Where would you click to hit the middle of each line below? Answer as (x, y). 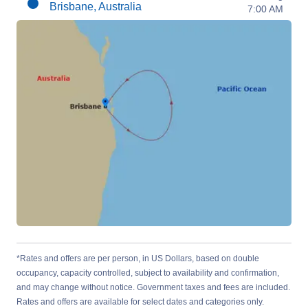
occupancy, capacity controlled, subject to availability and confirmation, (148, 273)
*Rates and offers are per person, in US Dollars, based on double (138, 258)
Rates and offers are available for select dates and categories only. (140, 302)
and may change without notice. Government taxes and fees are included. (153, 287)
